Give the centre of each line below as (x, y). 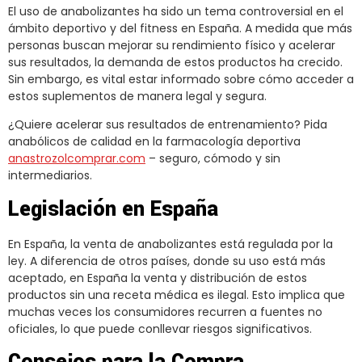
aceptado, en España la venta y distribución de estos (158, 278)
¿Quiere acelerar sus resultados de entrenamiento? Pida (168, 125)
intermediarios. (50, 176)
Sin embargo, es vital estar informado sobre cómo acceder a (181, 79)
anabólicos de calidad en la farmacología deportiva (154, 142)
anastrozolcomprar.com (77, 159)
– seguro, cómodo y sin (213, 159)
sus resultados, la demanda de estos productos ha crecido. (175, 62)
